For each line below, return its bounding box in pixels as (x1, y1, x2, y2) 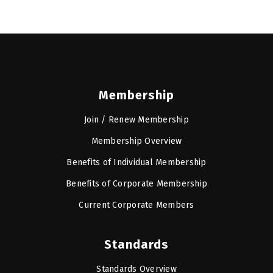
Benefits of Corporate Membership (66, 178, 207, 189)
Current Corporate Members (79, 199, 194, 210)
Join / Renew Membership (84, 114, 189, 125)
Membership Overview (91, 135, 182, 146)
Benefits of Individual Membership (66, 157, 207, 168)
